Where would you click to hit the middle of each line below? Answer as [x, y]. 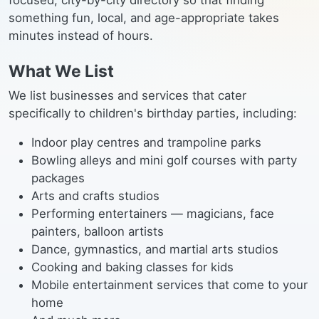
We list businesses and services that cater [127, 95]
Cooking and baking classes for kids [132, 267]
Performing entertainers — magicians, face [153, 214]
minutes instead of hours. [81, 36]
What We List [61, 71]
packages [58, 178]
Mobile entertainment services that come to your [169, 285]
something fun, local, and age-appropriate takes [144, 18]
